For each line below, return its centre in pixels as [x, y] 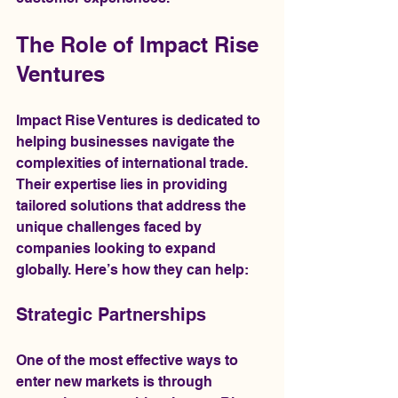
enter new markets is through [116, 382]
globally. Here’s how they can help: [132, 270]
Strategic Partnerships [111, 314]
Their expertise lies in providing [123, 184]
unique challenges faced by [111, 227]
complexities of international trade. [134, 163]
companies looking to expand [118, 248]
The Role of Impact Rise [140, 44]
